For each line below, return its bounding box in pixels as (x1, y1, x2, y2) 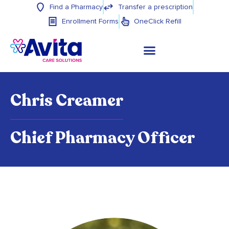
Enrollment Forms (62, 18, 119, 25)
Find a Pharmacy (50, 4, 103, 11)
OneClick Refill (133, 18, 181, 25)
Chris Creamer (10, 89, 123, 112)
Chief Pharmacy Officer (10, 126, 195, 149)
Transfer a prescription (118, 4, 193, 11)
